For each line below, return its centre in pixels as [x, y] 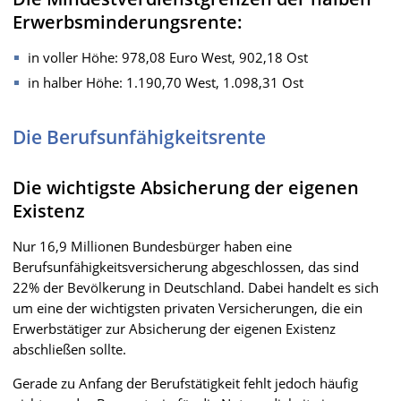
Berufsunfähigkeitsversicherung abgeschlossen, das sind [186, 266]
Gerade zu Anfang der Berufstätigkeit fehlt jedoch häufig [185, 383]
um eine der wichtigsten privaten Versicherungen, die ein [188, 307]
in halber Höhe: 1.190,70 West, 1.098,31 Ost [166, 82]
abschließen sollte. [69, 349]
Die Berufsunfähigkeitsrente [139, 137]
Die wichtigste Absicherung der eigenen [186, 187]
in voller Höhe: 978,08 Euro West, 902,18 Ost [168, 57]
